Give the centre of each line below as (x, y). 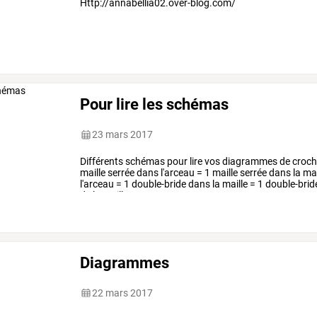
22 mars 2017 (123, 293)
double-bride (158, 184)
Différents (102, 162)
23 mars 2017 (123, 135)
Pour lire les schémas (155, 104)
